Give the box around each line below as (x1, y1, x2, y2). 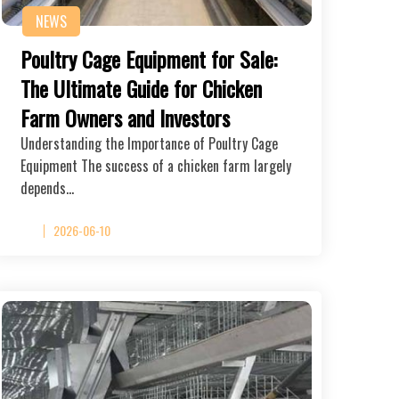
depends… (20, 176, 74, 199)
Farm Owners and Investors (20, 101, 230, 134)
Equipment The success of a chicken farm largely (20, 154, 291, 176)
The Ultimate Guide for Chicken (20, 71, 262, 104)
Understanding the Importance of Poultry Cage (20, 132, 278, 154)
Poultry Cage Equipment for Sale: (20, 42, 277, 75)
